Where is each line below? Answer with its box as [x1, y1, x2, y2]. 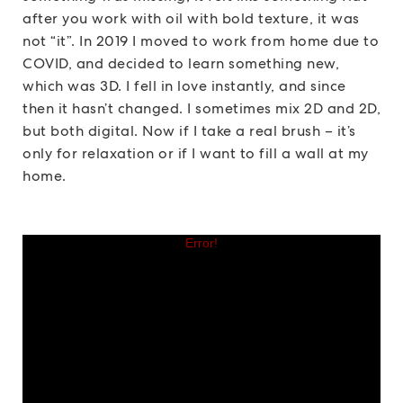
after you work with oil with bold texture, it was [22, 9, 360, 29]
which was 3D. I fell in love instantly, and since [22, 76, 346, 96]
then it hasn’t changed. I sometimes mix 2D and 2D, [22, 99, 381, 119]
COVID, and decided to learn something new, [22, 54, 339, 74]
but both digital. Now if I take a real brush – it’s [22, 121, 356, 141]
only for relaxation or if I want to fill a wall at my [22, 144, 369, 164]
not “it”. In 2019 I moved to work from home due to [22, 31, 379, 51]
